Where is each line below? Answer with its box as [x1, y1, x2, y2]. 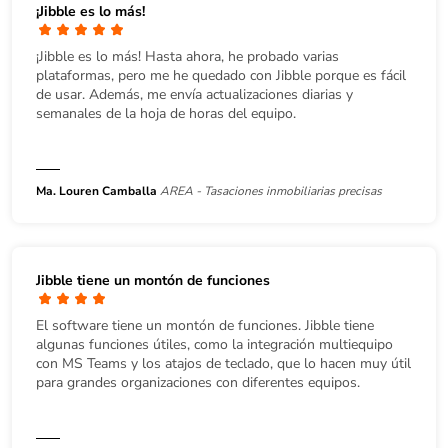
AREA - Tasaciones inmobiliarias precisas [160, 182, 382, 199]
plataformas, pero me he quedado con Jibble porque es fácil [36, 65, 406, 85]
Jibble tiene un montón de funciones [36, 270, 270, 290]
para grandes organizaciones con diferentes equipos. [36, 372, 360, 392]
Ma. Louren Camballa [36, 182, 157, 199]
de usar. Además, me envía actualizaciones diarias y [36, 84, 353, 104]
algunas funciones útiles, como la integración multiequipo [36, 334, 393, 354]
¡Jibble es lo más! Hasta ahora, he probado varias [36, 46, 339, 66]
